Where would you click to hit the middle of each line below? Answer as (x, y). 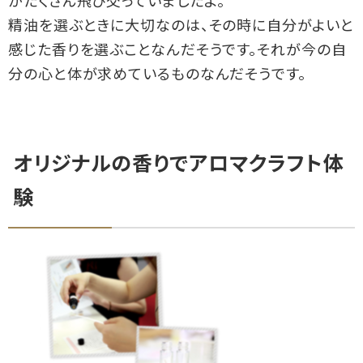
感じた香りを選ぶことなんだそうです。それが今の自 (177, 51)
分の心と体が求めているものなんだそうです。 (157, 75)
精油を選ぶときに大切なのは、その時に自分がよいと (181, 27)
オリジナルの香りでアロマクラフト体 (179, 165)
